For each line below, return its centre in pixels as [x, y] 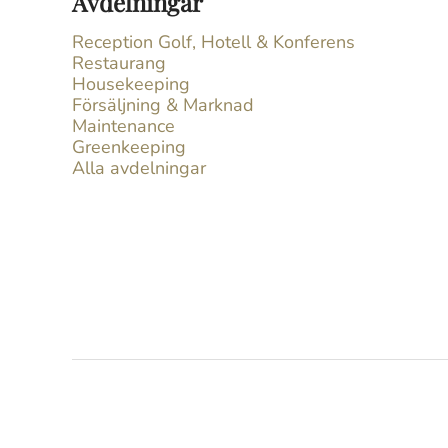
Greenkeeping [129, 147]
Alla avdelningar [139, 168]
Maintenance [123, 126]
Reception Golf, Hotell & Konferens [213, 42]
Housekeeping [131, 84]
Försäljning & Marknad [163, 105]
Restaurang [119, 63]
